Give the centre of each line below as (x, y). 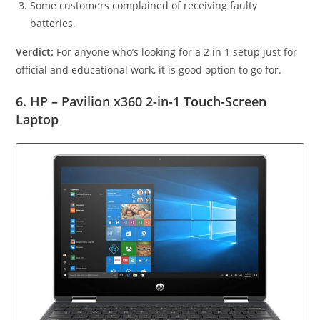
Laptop (37, 120)
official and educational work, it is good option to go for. (149, 70)
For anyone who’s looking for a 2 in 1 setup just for (176, 52)
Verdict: (35, 52)
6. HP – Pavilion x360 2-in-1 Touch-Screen (141, 102)
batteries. (53, 24)
